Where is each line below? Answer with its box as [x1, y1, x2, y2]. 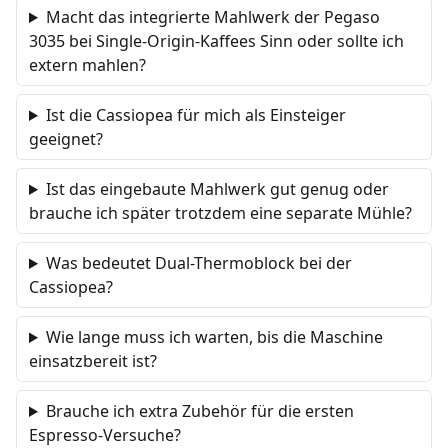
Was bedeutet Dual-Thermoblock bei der [45, 252, 352, 274]
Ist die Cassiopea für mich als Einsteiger [45, 104, 346, 126]
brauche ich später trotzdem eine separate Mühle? [29, 202, 412, 224]
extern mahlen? [29, 54, 146, 76]
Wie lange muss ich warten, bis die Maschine [45, 326, 383, 348]
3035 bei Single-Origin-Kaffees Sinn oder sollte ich [29, 30, 404, 52]
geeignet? [29, 128, 103, 150]
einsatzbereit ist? [29, 350, 157, 372]
